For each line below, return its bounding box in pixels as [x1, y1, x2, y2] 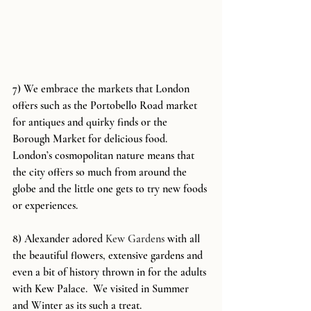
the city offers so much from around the [12, 165, 190, 179]
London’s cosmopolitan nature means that [12, 148, 197, 162]
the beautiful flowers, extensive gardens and [12, 248, 205, 262]
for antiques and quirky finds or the [12, 115, 170, 129]
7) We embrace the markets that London [12, 81, 192, 96]
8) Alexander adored [12, 231, 106, 246]
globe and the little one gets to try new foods [12, 181, 210, 196]
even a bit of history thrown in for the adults [12, 264, 209, 279]
